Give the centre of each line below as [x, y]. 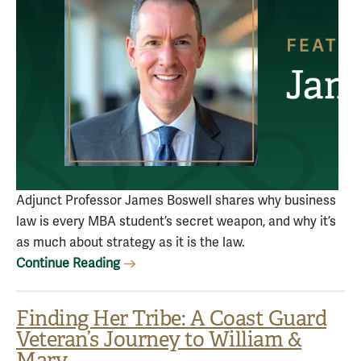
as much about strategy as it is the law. [131, 243]
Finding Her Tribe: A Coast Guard [171, 319]
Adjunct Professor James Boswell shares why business [176, 201]
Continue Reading [68, 263]
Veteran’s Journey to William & [159, 340]
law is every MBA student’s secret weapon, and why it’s [176, 222]
